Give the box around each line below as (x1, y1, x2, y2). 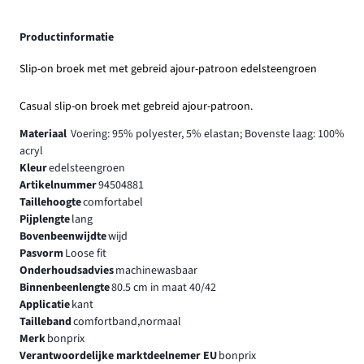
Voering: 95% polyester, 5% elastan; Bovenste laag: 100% (70, 125, 344, 142)
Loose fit (64, 245, 106, 262)
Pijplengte (19, 210, 70, 227)
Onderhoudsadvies (19, 262, 114, 279)
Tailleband (19, 313, 71, 330)
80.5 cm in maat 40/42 (110, 279, 216, 296)
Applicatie (19, 296, 70, 313)
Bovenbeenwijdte (19, 227, 106, 245)
